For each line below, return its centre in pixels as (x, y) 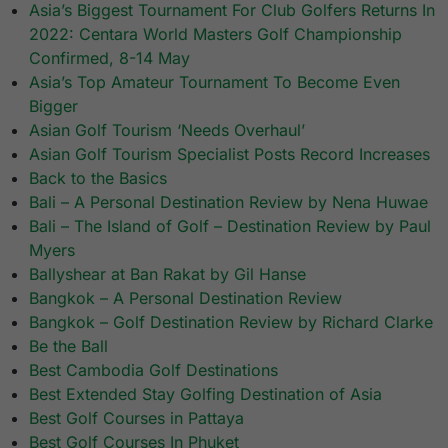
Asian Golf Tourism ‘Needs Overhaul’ (167, 130)
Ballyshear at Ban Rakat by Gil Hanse (168, 274)
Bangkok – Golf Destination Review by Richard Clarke (231, 322)
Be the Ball (69, 346)
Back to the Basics (98, 178)
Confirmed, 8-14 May (110, 58)
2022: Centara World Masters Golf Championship (216, 34)
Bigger (54, 106)
